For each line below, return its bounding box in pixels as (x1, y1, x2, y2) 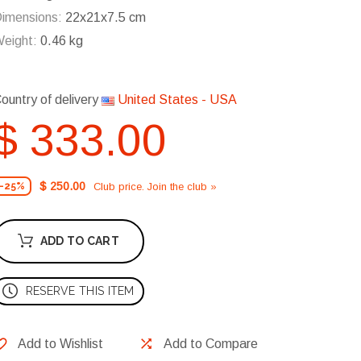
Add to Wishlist (18, 337, 103, 351)
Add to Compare (164, 337, 258, 351)
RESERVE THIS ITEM (25, 284, 135, 298)
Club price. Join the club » (93, 180, 217, 193)
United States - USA (114, 93, 237, 107)
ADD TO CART (39, 234, 119, 248)
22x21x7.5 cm (62, 10, 146, 25)
